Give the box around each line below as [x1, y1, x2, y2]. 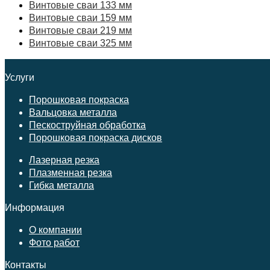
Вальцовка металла [29, 107, 117, 118]
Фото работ [29, 237, 80, 248]
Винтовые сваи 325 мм [29, 38, 132, 49]
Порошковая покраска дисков [29, 133, 162, 143]
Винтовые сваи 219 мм [29, 25, 132, 36]
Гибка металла [29, 180, 94, 191]
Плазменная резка [29, 168, 112, 178]
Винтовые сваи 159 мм [29, 13, 132, 24]
